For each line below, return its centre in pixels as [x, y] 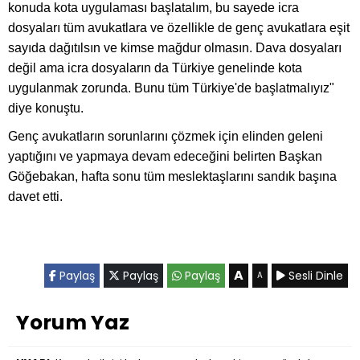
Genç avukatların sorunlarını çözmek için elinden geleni [166, 136]
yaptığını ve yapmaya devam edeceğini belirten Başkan [165, 156]
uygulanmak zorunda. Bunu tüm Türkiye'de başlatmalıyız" [171, 88]
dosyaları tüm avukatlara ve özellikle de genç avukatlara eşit [179, 27]
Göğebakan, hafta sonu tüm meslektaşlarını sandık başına [172, 176]
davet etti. [35, 196]
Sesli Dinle [314, 275]
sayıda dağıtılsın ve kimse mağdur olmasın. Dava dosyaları [175, 47]
